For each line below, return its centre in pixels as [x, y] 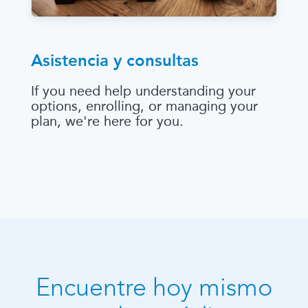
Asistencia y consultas [115, 60]
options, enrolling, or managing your [144, 106]
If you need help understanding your [143, 90]
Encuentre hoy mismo [154, 287]
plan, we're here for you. [107, 121]
